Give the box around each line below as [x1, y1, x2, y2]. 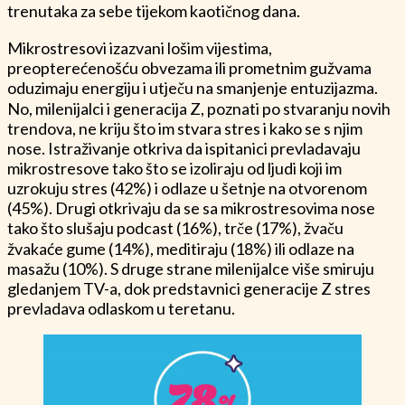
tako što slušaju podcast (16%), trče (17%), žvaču [7, 217, 344, 238]
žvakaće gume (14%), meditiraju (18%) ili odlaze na [7, 238, 354, 259]
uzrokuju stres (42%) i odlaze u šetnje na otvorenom [7, 177, 367, 198]
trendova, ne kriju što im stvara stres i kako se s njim [7, 118, 363, 138]
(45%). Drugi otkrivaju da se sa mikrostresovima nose [7, 197, 375, 218]
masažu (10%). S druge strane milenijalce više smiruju [7, 258, 374, 278]
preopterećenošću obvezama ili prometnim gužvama [7, 57, 372, 78]
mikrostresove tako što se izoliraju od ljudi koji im [7, 157, 342, 178]
